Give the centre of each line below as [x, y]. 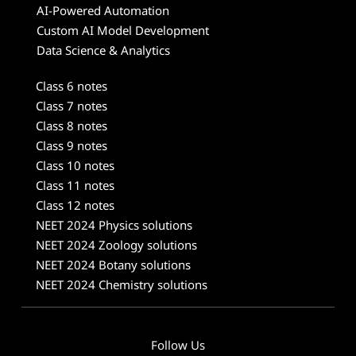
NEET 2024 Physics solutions [114, 225]
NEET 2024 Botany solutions [113, 265]
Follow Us [178, 345]
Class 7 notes [72, 106]
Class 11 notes [75, 185]
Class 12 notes [75, 205]
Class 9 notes [72, 145]
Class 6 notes [72, 86]
